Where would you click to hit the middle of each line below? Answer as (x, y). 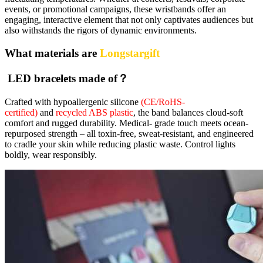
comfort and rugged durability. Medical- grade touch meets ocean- (127, 123)
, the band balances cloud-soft (188, 113)
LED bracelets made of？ (67, 78)
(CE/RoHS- (163, 102)
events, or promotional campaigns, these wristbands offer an (115, 9)
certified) (21, 113)
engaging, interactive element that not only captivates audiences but (129, 20)
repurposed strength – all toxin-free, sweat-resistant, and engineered (129, 134)
